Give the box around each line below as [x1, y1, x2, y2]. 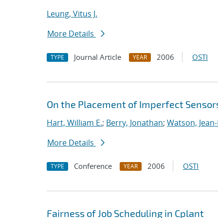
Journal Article [74, 52, 121, 62]
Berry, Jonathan [106, 117, 163, 128]
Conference [74, 161, 112, 171]
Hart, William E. [47, 117, 102, 128]
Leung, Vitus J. [47, 8, 97, 19]
